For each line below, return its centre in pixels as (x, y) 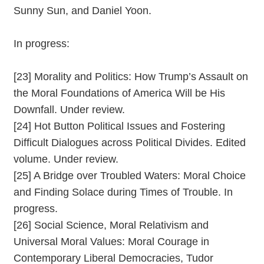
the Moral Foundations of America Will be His (119, 93)
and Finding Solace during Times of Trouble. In (123, 192)
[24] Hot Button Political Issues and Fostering (119, 126)
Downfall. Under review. (69, 109)
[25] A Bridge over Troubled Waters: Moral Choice (130, 175)
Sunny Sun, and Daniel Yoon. (82, 10)
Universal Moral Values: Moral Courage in (111, 241)
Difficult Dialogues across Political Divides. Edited (130, 142)
